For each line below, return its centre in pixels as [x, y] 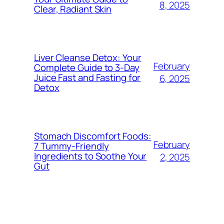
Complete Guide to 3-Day [87, 67]
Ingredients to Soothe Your [90, 156]
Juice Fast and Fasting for [87, 77]
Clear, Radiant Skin [73, 9]
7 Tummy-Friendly [71, 146]
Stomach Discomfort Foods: [93, 136]
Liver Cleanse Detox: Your [88, 57]
